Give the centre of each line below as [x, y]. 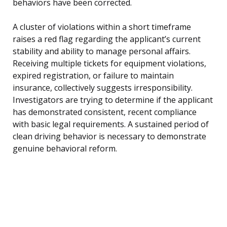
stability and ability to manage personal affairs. [102, 51]
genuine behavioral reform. [65, 149]
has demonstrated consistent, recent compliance [105, 112]
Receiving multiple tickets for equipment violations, [109, 64]
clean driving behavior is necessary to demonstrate [109, 137]
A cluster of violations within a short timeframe [102, 27]
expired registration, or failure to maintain [93, 76]
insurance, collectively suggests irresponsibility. [103, 88]
